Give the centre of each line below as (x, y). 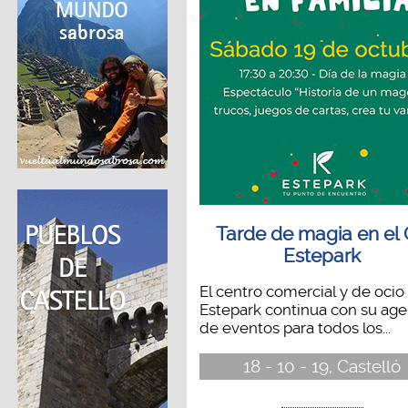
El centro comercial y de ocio (301, 292)
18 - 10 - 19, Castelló (322, 366)
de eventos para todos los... (295, 328)
